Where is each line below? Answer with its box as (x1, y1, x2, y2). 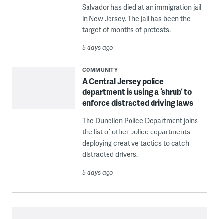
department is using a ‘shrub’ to (82, 86, 192, 98)
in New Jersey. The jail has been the (82, 14, 191, 23)
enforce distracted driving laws (82, 97, 193, 109)
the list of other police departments (82, 127, 190, 137)
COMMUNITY (82, 66, 118, 74)
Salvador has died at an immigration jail (82, 2, 201, 12)
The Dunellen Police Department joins (82, 116, 198, 126)
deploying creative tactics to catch (82, 138, 189, 148)
